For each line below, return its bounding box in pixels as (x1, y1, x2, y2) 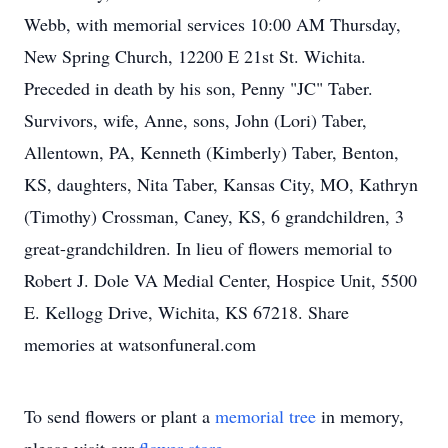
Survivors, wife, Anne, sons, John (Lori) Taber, (24, 108, 367, 132)
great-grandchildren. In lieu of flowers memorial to (24, 236, 392, 260)
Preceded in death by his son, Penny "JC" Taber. (24, 76, 373, 100)
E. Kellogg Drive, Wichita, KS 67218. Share (24, 300, 349, 324)
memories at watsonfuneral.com (24, 332, 256, 356)
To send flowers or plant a (24, 404, 215, 428)
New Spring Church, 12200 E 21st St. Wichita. (24, 44, 366, 68)
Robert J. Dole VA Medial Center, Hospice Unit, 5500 (24, 268, 417, 292)
